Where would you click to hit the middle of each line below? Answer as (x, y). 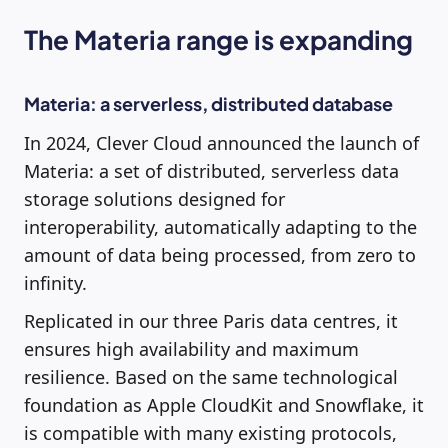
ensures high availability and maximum (191, 348)
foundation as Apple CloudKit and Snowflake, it (224, 404)
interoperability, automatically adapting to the (220, 226)
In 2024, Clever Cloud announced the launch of (221, 142)
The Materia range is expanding (218, 39)
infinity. (55, 282)
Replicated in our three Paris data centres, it (211, 320)
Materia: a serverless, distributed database (208, 103)
